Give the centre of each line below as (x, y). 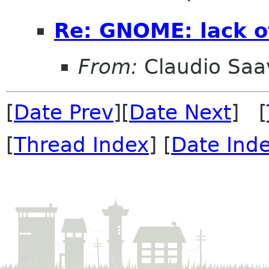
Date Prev (64, 112)
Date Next (180, 112)
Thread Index (81, 144)
